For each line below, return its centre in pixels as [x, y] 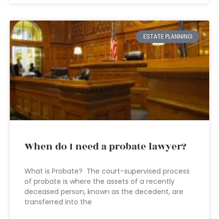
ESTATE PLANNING [168, 37]
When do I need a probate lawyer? [105, 147]
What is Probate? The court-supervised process [107, 171]
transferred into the [58, 202]
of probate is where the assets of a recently [99, 181]
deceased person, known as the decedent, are [104, 192]
